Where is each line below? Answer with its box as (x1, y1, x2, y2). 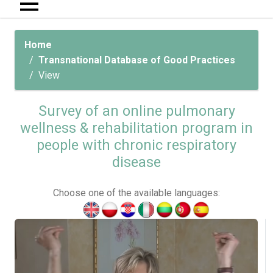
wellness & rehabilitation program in (20, 119, 253, 137)
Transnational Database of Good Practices (38, 54, 235, 66)
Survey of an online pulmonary (38, 102, 235, 120)
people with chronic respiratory (37, 136, 236, 154)
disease (112, 154, 161, 171)
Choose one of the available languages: (53, 187, 220, 199)
